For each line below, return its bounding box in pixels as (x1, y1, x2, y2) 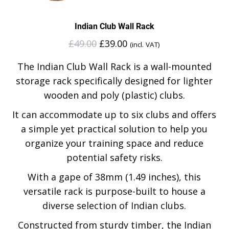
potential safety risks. (66, 151, 163, 164)
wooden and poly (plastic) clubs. (43, 89, 185, 101)
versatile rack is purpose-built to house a (23, 185, 205, 197)
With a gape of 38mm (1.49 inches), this (28, 171, 201, 183)
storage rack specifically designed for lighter (16, 75, 213, 87)
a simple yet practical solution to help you (21, 123, 208, 135)
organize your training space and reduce (25, 137, 203, 149)
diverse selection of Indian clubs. (42, 199, 186, 212)
